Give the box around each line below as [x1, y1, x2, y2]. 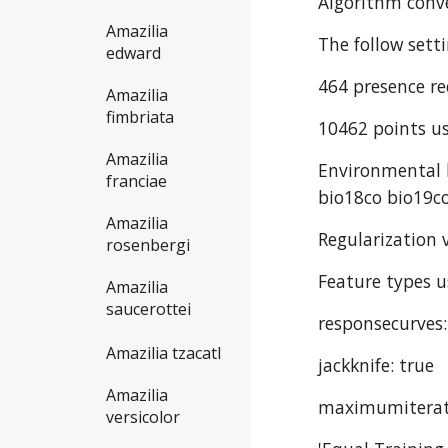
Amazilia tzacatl [106, 342, 221, 365]
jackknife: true [318, 353, 435, 377]
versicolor [106, 406, 180, 429]
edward [106, 42, 161, 65]
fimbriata [106, 106, 174, 129]
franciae [106, 170, 167, 193]
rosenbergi [106, 234, 190, 257]
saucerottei [106, 298, 191, 321]
